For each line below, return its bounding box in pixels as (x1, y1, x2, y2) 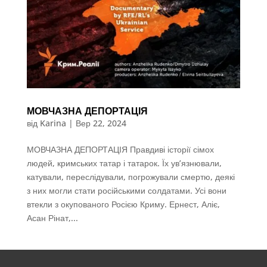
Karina (39, 117, 66, 129)
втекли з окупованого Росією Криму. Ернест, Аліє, (26, 198, 220, 210)
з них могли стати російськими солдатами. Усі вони (26, 184, 226, 196)
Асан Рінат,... (26, 212, 78, 223)
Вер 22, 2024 (75, 117, 126, 129)
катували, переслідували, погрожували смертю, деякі (26, 170, 235, 182)
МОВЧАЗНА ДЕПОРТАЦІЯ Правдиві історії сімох (26, 143, 214, 155)
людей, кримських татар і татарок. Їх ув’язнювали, (26, 157, 222, 169)
